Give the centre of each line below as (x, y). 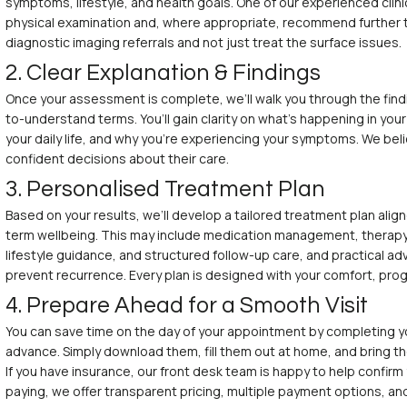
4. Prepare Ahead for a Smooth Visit (187, 305)
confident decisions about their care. (118, 158)
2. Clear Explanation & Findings (164, 72)
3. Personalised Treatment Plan (166, 189)
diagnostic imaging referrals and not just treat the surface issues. (204, 42)
